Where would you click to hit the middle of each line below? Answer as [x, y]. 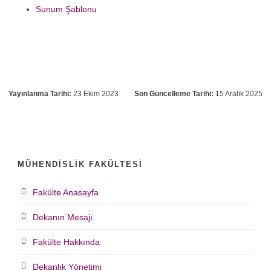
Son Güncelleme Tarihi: [174, 94]
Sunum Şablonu [66, 9]
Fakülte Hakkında [66, 242]
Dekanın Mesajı [63, 217]
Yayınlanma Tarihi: [40, 94]
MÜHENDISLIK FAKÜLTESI [80, 165]
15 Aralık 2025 [238, 94]
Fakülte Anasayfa [66, 193]
